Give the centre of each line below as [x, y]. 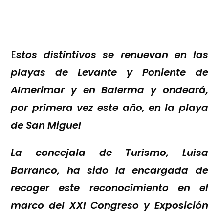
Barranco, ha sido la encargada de [109, 170]
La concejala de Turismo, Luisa [109, 153]
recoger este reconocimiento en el [109, 188]
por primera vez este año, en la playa [109, 108]
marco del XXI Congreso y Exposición [109, 206]
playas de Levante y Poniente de [109, 73]
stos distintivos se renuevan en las [112, 55]
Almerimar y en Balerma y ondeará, [109, 90]
